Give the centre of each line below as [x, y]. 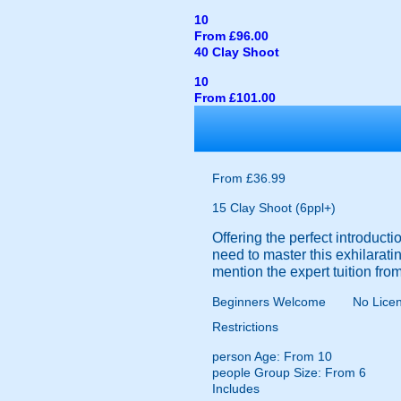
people [231, 372]
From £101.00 [235, 98]
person [232, 356]
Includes [236, 388]
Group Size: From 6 [308, 372]
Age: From [285, 356]
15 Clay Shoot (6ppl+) [274, 208]
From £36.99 [249, 178]
